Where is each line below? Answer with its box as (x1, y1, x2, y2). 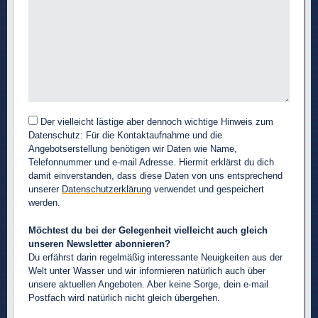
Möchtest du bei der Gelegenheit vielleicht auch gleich (28, 224, 268, 236)
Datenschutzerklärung (62, 183, 151, 194)
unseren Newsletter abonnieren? (28, 238, 170, 249)
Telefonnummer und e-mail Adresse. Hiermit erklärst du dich (28, 156, 274, 168)
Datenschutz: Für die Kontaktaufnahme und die (28, 129, 222, 141)
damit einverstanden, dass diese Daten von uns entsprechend (28, 170, 283, 181)
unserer (28, 183, 62, 194)
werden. (28, 197, 60, 208)
